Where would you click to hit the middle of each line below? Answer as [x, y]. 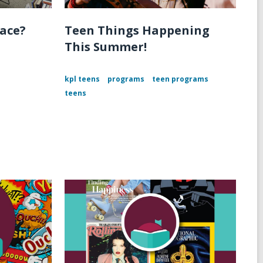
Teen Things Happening [137, 31]
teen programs [180, 79]
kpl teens [82, 79]
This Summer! [105, 47]
